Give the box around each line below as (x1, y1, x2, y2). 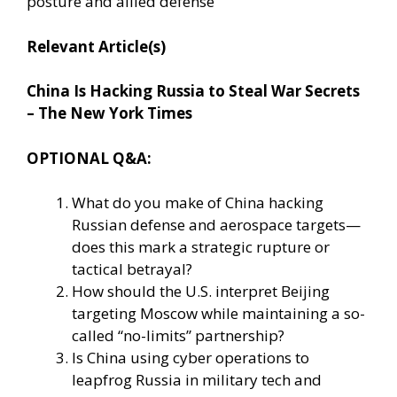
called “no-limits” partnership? (72, 325, 284, 346)
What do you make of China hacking (72, 192, 323, 214)
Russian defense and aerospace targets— (72, 214, 361, 236)
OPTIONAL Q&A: (27, 147, 152, 168)
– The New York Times (27, 103, 192, 124)
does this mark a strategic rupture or (72, 237, 330, 258)
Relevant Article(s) (27, 35, 166, 57)
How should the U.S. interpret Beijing (72, 281, 330, 302)
